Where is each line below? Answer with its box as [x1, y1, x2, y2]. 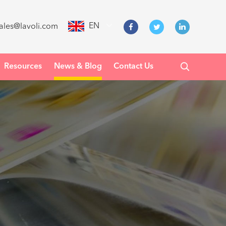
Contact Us [114, 63, 154, 71]
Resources [4, 63, 42, 71]
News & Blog [53, 63, 102, 71]
